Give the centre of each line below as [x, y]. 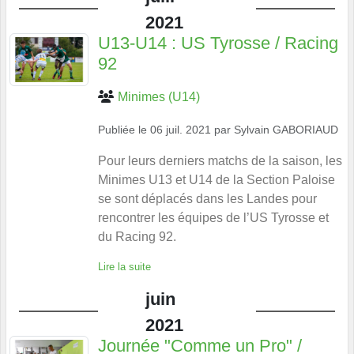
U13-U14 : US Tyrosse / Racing [218, 43]
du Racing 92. [137, 236]
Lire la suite [124, 266]
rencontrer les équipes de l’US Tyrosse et [213, 217]
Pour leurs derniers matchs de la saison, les [220, 160]
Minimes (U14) [159, 96]
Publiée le [124, 129]
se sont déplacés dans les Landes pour [207, 198]
